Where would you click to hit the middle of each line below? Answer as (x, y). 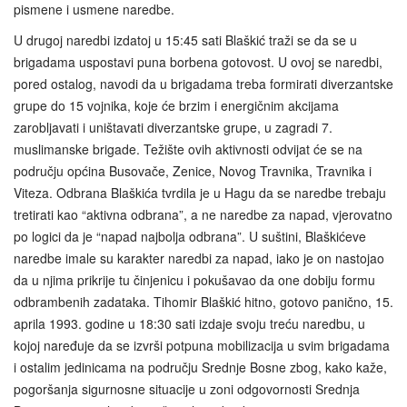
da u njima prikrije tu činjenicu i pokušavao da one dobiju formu (194, 279)
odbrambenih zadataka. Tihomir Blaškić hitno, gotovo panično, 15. (203, 301)
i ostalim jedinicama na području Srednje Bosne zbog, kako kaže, (200, 367)
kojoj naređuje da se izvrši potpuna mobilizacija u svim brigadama (202, 345)
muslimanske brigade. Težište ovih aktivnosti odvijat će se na (188, 149)
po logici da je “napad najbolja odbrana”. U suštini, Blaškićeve (190, 236)
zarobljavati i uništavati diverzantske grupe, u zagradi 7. (173, 127)
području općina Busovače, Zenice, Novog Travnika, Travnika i (193, 170)
